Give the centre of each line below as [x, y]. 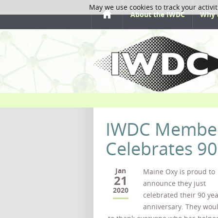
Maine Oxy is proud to [179, 172]
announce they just [174, 183]
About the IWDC [158, 14]
